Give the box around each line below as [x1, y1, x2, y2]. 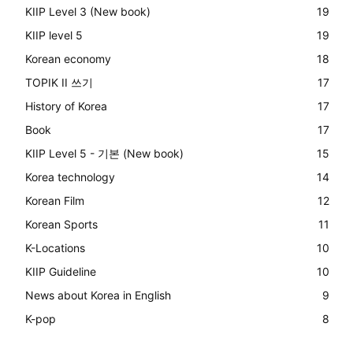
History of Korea [25, 99, 107, 113]
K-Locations [25, 241, 85, 255]
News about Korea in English [25, 288, 171, 303]
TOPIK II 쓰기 [25, 76, 93, 90]
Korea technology [25, 170, 115, 184]
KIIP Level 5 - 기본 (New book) [25, 147, 184, 161]
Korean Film [25, 194, 84, 208]
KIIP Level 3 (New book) [25, 5, 150, 19]
